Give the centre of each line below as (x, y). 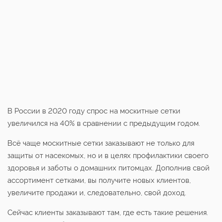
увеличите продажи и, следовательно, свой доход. (97, 193)
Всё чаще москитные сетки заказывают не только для (101, 143)
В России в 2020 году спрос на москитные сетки (94, 111)
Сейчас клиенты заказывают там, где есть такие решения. (108, 213)
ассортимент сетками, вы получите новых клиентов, (99, 181)
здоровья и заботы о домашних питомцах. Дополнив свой (109, 168)
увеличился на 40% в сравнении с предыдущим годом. (104, 124)
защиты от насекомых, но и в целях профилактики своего (108, 156)
